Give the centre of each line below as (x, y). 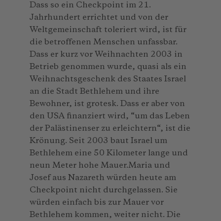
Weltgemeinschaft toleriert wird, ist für (108, 30)
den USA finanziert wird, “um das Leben (110, 116)
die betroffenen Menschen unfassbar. (104, 42)
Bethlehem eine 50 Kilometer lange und (109, 153)
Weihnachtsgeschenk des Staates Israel (108, 79)
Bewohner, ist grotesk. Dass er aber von (107, 104)
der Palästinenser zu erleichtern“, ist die (110, 128)
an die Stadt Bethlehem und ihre (94, 91)
